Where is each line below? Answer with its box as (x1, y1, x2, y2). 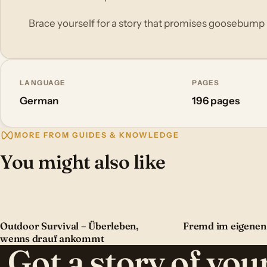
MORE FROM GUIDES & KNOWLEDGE (14, 131, 179, 140)
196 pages (192, 94, 240, 107)
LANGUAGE (20, 79, 66, 88)
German (20, 94, 58, 107)
